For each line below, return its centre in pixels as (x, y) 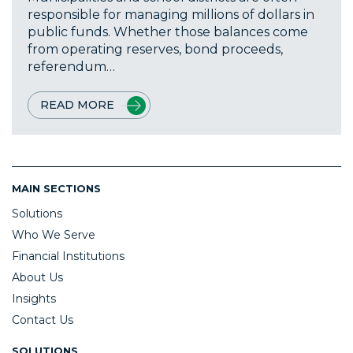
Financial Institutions (68, 256)
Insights (34, 299)
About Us (37, 278)
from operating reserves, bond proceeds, (155, 50)
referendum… (71, 67)
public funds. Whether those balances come (168, 32)
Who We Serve (54, 235)
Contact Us (43, 320)
